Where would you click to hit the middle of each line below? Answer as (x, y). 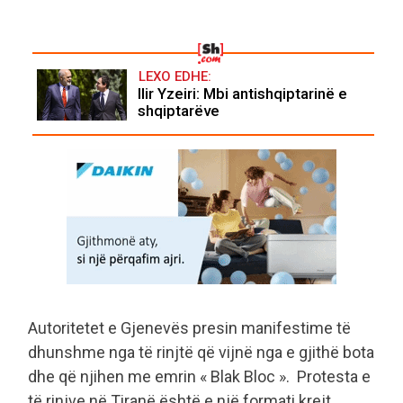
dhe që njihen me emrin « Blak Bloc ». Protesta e (199, 376)
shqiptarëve (179, 111)
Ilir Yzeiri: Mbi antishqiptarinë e (242, 94)
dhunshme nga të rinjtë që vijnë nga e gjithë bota (201, 352)
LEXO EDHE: (175, 77)
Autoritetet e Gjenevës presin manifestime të (189, 327)
